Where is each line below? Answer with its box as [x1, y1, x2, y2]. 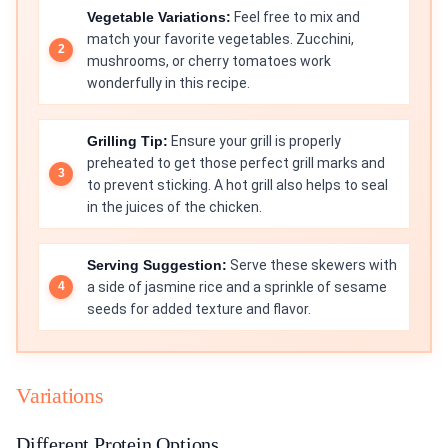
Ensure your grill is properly [168, 132, 341, 149]
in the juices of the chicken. [87, 198, 262, 215]
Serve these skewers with [227, 256, 397, 273]
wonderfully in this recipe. [87, 74, 250, 91]
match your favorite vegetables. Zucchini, [87, 30, 354, 47]
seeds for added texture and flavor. [87, 300, 311, 317]
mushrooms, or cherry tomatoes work [87, 52, 331, 69]
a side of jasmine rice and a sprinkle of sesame [87, 278, 387, 295]
